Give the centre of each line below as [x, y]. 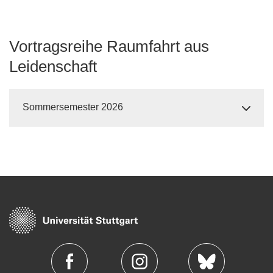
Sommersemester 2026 [73, 107]
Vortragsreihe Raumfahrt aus [109, 46]
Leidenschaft [53, 66]
